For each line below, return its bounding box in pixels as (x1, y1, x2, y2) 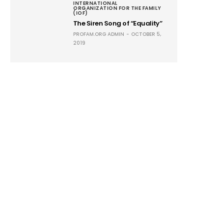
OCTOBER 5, (131, 30, 162, 38)
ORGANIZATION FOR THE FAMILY (73, 4, 162, 12)
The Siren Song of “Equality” (73, 18, 163, 28)
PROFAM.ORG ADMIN (73, 30, 125, 38)
